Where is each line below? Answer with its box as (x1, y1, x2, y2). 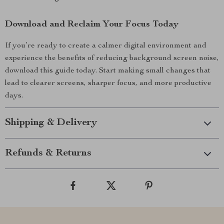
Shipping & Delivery (5, 118, 97, 128)
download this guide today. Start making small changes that (5, 67, 210, 75)
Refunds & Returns (5, 148, 91, 158)
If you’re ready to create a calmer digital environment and (5, 42, 206, 50)
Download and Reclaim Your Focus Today (5, 20, 178, 29)
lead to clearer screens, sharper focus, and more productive (5, 79, 211, 87)
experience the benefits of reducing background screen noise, (5, 54, 219, 62)
